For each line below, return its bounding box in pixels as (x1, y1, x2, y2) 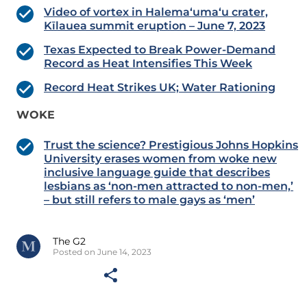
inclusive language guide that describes (44, 166, 270, 180)
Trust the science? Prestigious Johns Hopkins (44, 138, 298, 152)
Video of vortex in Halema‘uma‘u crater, (44, 5, 268, 19)
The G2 (53, 235, 86, 248)
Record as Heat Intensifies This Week (44, 57, 252, 71)
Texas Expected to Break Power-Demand (44, 43, 275, 57)
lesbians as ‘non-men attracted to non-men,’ (44, 180, 293, 193)
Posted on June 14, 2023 (53, 247, 151, 258)
